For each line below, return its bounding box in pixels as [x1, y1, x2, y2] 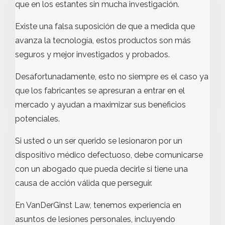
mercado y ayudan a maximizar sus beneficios [15, 100, 186, 109]
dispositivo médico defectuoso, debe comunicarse [15, 150, 203, 160]
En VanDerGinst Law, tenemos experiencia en [15, 200, 181, 210]
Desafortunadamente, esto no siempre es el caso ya [15, 72, 208, 81]
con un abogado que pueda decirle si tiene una [15, 164, 188, 174]
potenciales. [15, 114, 60, 124]
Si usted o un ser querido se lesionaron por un [15, 136, 182, 146]
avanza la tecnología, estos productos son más [15, 36, 191, 45]
